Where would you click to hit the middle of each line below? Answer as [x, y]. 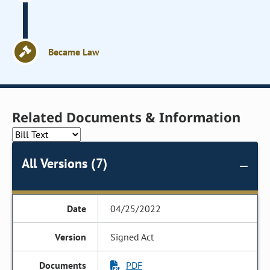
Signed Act [132, 237]
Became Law [74, 52]
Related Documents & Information [127, 117]
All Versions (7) [64, 163]
